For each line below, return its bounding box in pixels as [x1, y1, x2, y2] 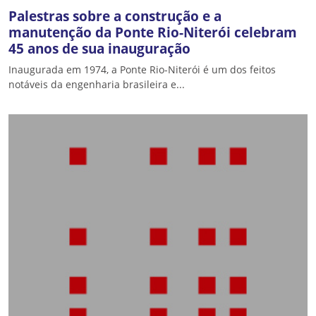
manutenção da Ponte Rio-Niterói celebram [8, 23, 297, 42]
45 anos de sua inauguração [8, 39, 190, 58]
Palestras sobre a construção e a [8, 6, 221, 25]
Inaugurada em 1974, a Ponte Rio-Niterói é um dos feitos [8, 63, 276, 76]
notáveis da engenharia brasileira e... [8, 78, 185, 91]
